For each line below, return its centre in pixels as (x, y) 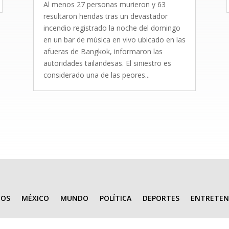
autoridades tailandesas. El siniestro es (107, 63)
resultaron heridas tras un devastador (105, 16)
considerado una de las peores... (96, 75)
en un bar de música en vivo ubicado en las (114, 39)
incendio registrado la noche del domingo (112, 28)
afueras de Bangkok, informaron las (103, 51)
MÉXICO (35, 198)
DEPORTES (161, 198)
